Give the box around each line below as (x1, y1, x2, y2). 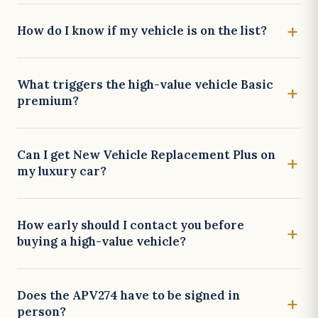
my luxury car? (17, 163, 106, 179)
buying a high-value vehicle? (17, 234, 186, 249)
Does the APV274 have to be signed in (17, 287, 240, 303)
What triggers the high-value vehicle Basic (17, 77, 273, 92)
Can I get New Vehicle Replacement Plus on (17, 147, 275, 163)
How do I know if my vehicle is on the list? (17, 23, 267, 38)
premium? (17, 93, 79, 109)
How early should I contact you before (17, 217, 244, 233)
